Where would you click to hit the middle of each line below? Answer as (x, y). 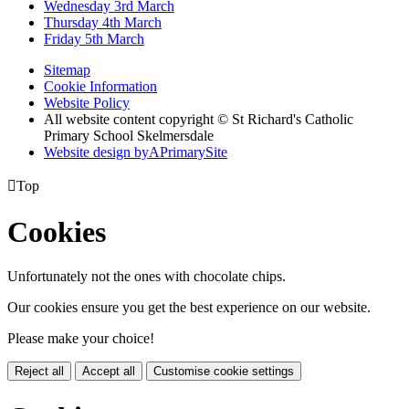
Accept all (109, 372)
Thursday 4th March (103, 23)
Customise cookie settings (224, 372)
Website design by (96, 152)
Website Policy (87, 103)
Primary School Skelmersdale (129, 136)
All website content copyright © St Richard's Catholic (199, 120)
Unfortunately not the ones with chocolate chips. (147, 277)
